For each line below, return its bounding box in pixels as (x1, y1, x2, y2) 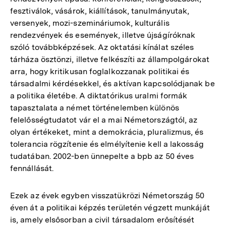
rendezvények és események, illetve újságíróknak (10, 30, 196, 40)
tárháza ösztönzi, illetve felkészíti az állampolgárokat (10, 54, 209, 64)
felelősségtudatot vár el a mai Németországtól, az (10, 115, 198, 125)
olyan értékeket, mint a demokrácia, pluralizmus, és (10, 127, 204, 137)
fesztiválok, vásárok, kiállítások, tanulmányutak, (10, 6, 190, 16)
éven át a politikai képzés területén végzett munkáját (10, 203, 210, 212)
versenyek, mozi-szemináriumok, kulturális (10, 18, 169, 28)
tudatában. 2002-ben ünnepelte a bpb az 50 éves (10, 151, 194, 161)
